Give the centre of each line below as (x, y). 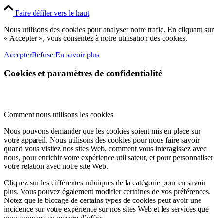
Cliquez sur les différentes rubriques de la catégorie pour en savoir (105, 183)
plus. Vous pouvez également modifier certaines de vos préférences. (107, 192)
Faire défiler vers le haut (52, 13)
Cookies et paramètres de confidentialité (83, 73)
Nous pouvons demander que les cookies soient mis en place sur (102, 131)
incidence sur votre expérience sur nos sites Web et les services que (106, 209)
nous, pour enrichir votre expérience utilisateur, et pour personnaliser (109, 158)
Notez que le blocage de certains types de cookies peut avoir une (103, 200)
